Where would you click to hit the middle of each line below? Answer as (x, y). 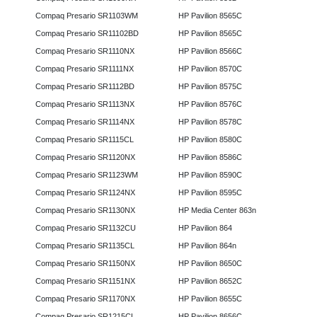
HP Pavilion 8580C (210, 140)
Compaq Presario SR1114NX (85, 122)
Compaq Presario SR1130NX (85, 211)
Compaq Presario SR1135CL (85, 246)
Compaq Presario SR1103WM (87, 16)
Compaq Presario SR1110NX (85, 51)
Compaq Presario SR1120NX (85, 157)
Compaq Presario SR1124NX (85, 193)
